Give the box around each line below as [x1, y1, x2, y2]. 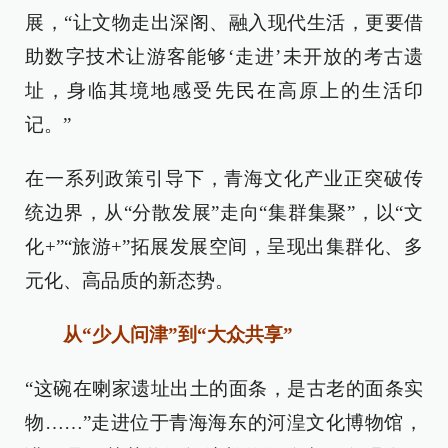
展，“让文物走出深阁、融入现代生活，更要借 [25, 12, 423, 34]
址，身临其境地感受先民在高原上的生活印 [25, 80, 423, 102]
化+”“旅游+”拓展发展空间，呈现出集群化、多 [25, 236, 423, 258]
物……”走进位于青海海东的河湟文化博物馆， [25, 412, 423, 434]
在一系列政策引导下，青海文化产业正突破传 [25, 168, 423, 190]
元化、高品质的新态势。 [25, 270, 234, 292]
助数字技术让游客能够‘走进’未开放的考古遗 [25, 46, 423, 68]
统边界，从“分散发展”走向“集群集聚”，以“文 [25, 202, 423, 224]
